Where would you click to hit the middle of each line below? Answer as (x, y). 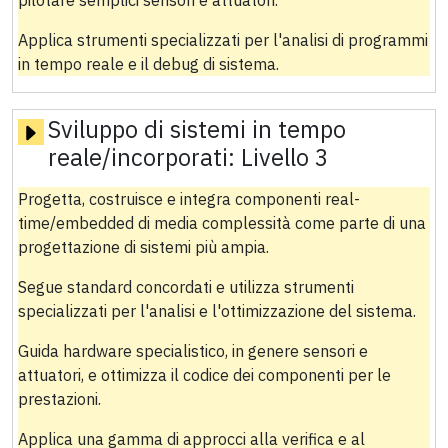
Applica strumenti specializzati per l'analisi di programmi (222, 40)
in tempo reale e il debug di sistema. (148, 64)
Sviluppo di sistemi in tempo (196, 129)
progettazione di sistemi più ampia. (143, 247)
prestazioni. (59, 399)
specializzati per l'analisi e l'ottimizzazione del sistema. (216, 311)
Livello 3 (284, 157)
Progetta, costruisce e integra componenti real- (188, 199)
